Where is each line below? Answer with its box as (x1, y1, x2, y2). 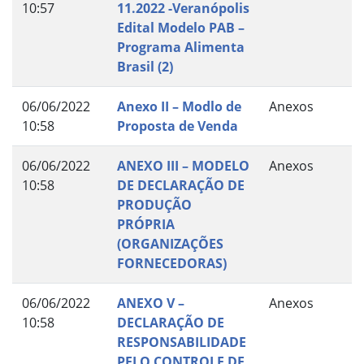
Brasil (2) (117, 57, 173, 76)
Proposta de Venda (117, 116, 238, 135)
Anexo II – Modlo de (117, 97, 241, 115)
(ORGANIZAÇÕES (117, 234, 223, 253)
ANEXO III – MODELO (117, 156, 249, 175)
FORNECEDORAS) (117, 253, 227, 272)
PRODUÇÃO (117, 195, 192, 214)
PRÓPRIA (117, 214, 175, 233)
